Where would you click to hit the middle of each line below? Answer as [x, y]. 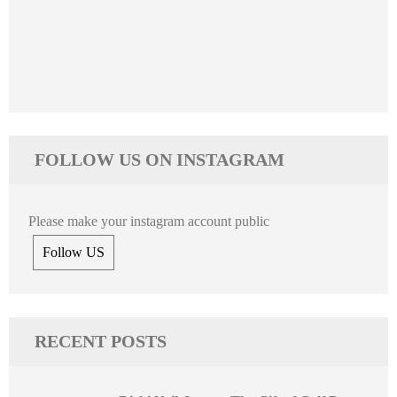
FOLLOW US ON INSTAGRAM [160, 160]
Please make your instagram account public [149, 222]
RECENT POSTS [101, 342]
